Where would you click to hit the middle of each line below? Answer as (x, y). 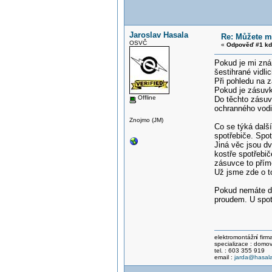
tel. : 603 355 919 (239, 250)
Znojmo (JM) (146, 120)
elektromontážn (236, 237)
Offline (146, 97)
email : (224, 257)
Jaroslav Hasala (158, 35)
